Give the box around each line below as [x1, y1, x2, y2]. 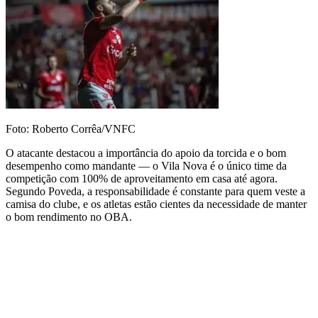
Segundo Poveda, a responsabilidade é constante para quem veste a [6, 185, 305, 197]
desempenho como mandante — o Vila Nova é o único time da [6, 159, 287, 172]
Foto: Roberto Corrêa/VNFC [6, 122, 136, 135]
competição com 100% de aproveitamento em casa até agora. [6, 172, 278, 185]
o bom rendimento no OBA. [6, 210, 132, 223]
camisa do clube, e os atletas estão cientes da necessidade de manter [6, 197, 307, 210]
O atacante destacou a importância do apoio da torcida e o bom [6, 146, 286, 159]
